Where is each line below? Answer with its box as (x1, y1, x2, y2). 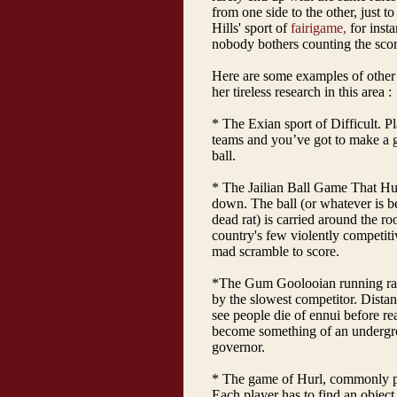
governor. (212, 339, 265, 354)
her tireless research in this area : (212, 84, 392, 99)
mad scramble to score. (212, 244, 339, 259)
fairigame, (291, 20, 346, 35)
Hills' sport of (212, 20, 291, 35)
